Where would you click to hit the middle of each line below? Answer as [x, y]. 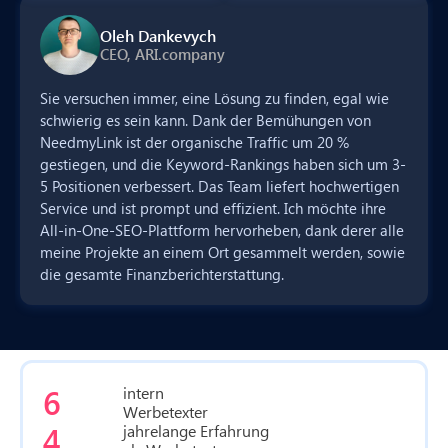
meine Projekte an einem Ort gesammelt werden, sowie [222, 251]
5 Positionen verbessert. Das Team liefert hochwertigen [219, 185]
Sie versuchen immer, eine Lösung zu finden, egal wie [214, 97]
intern [143, 392]
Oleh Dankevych [158, 36]
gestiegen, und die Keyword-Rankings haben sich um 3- [223, 163]
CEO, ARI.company [162, 54]
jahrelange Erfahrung [196, 430]
